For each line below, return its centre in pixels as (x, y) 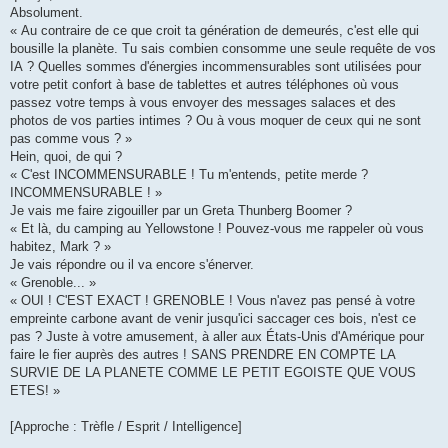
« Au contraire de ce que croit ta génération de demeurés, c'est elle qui (214, 31)
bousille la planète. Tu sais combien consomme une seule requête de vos (223, 49)
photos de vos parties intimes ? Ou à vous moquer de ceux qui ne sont (215, 121)
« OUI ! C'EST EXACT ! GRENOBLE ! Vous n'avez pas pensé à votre (212, 301)
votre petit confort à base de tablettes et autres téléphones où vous (204, 85)
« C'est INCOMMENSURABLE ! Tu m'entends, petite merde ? (189, 175)
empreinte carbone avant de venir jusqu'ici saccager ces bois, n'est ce (213, 319)
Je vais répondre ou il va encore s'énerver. (132, 265)
